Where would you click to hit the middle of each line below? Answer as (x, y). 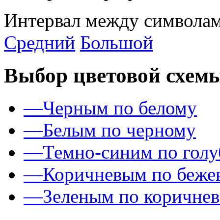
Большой (117, 42)
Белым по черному (119, 130)
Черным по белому (120, 108)
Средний (40, 42)
